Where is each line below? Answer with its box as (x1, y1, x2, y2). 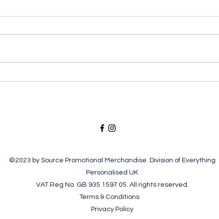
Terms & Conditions (79, 194, 145, 201)
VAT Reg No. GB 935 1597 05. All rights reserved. (36, 181, 189, 189)
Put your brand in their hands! (41, 71, 157, 81)
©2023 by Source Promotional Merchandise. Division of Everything (9, 157, 216, 164)
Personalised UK (86, 169, 138, 176)
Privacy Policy (91, 206, 133, 213)
